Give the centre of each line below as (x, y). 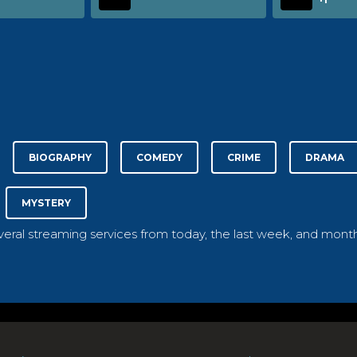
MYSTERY (46, 203)
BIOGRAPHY (60, 158)
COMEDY (159, 158)
